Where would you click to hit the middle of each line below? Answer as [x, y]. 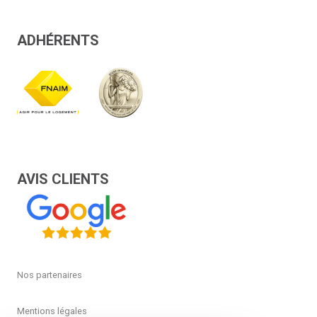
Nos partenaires [50, 275]
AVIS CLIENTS [63, 179]
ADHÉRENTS [58, 40]
